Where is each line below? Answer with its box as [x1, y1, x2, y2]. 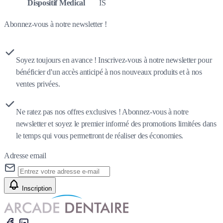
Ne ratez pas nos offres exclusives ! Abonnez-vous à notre [16, 108, 189, 116]
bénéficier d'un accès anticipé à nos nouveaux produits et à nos [16, 68, 202, 77]
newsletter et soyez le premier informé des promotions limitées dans [16, 119, 217, 128]
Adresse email [4, 151, 46, 160]
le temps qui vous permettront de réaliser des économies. [16, 131, 184, 140]
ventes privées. [16, 80, 60, 89]
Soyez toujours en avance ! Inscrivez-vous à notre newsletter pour [16, 56, 212, 65]
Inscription [22, 185, 52, 193]
